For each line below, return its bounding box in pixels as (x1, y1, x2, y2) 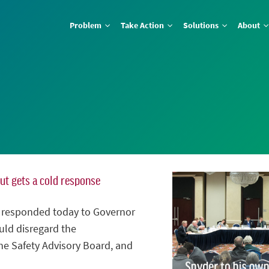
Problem (70, 19, 104, 32)
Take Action (121, 19, 166, 32)
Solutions (183, 19, 221, 32)
